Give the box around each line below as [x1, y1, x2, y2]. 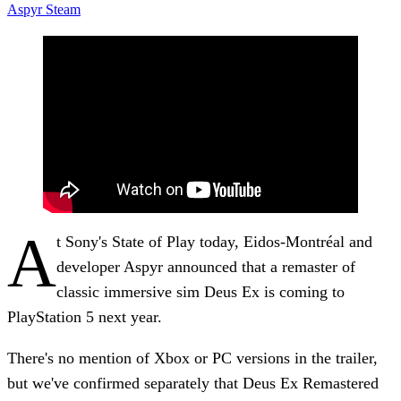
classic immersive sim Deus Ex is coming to [56, 282, 345, 301]
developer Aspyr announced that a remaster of [56, 257, 355, 276]
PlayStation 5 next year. [7, 307, 162, 326]
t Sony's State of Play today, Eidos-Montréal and [56, 232, 372, 251]
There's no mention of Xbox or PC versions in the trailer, [7, 348, 378, 367]
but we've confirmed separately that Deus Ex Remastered [7, 373, 379, 392]
